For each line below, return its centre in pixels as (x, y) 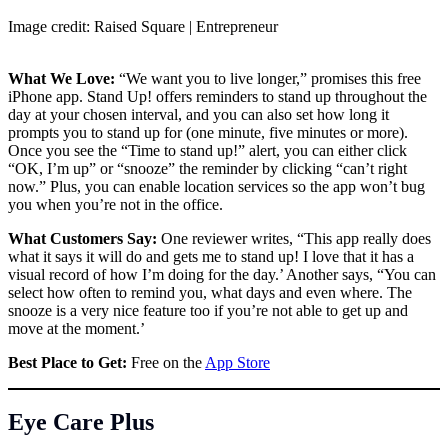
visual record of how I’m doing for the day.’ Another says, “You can (222, 274)
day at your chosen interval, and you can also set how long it (198, 114)
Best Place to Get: (69, 362)
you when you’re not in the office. (115, 204)
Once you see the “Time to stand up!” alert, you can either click (207, 150)
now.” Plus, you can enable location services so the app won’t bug (216, 186)
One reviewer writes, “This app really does (296, 238)
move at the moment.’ (76, 328)
